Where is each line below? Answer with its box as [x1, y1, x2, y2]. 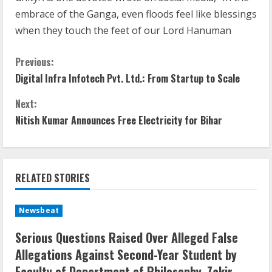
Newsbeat [19, 205, 59, 216]
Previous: [15, 55, 54, 69]
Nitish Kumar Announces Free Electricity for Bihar [15, 113, 222, 127]
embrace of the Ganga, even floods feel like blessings [15, 7, 257, 21]
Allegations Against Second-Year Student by [15, 245, 237, 263]
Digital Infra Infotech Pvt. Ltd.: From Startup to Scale [15, 71, 240, 86]
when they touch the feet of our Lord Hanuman [15, 24, 231, 37]
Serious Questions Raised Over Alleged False [15, 228, 238, 246]
